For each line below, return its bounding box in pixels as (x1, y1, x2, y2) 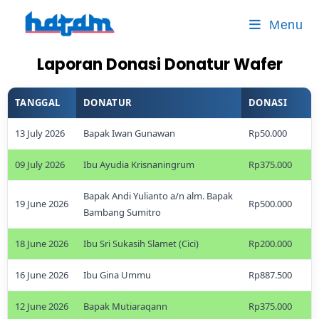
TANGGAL (15, 96, 61, 109)
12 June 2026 (15, 300, 68, 313)
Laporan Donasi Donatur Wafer (36, 53, 283, 75)
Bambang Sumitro (83, 206, 161, 219)
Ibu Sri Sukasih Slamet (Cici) (83, 237, 199, 250)
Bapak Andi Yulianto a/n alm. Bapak (83, 189, 233, 202)
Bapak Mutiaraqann (83, 300, 167, 313)
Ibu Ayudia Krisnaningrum (83, 158, 194, 171)
